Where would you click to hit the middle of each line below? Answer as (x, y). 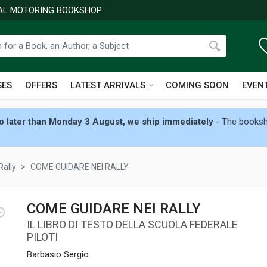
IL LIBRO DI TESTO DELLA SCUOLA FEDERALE (132, 224)
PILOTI (42, 237)
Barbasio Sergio (58, 254)
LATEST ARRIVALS (108, 85)
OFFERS (41, 85)
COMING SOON (197, 85)
